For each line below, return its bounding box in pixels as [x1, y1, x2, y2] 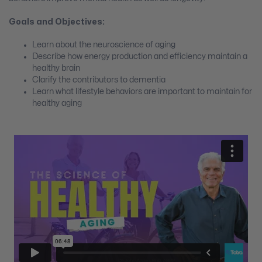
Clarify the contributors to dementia [32, 76, 166, 84]
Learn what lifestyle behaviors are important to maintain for [32, 88, 252, 96]
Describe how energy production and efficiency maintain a [32, 53, 247, 61]
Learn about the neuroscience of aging [32, 41, 175, 49]
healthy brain [32, 64, 80, 73]
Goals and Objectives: [9, 18, 105, 26]
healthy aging [32, 99, 82, 108]
